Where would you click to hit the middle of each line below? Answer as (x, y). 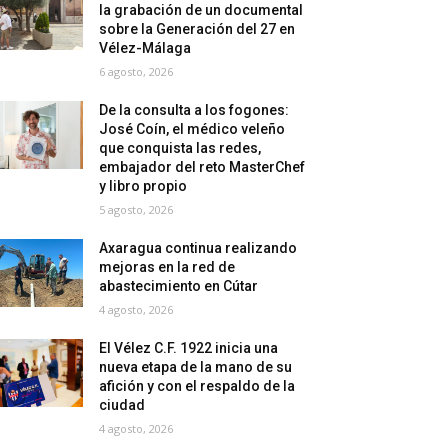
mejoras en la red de (167, 266)
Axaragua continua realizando (198, 247)
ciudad (122, 404)
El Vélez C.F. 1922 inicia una (189, 347)
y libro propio (143, 185)
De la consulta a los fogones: (194, 109)
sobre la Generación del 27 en (197, 28)
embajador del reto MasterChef (202, 166)
